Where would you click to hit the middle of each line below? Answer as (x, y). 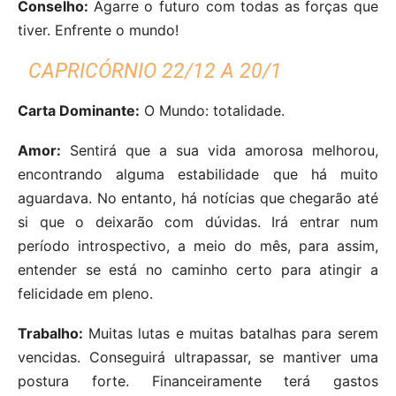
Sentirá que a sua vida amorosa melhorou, (220, 150)
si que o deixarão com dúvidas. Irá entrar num (198, 221)
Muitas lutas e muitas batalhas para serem (233, 333)
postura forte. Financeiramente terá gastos (198, 381)
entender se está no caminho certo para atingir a (198, 269)
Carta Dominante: (79, 110)
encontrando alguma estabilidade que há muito (198, 174)
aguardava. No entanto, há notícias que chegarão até (198, 198)
